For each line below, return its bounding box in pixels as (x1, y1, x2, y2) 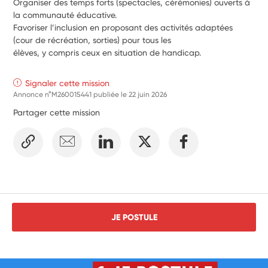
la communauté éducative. (13, 10, 117, 20)
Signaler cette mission (25, 78, 110, 88)
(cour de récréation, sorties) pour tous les (13, 35, 172, 45)
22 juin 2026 (129, 90, 167, 99)
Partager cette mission (13, 107, 100, 117)
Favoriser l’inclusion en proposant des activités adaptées (13, 22, 233, 32)
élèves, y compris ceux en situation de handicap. (13, 47, 202, 57)
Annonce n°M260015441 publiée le (13, 90, 129, 99)
